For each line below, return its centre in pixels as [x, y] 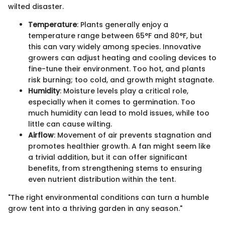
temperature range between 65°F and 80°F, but [115, 36]
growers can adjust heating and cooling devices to [122, 58]
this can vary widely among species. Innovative [115, 47]
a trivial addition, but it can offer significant [108, 157]
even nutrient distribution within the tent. [102, 180]
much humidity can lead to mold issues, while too [119, 113]
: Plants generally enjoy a [123, 25]
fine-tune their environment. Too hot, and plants [117, 69]
